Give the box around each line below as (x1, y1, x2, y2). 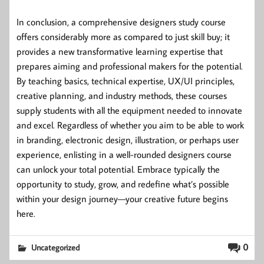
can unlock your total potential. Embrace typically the (16, 163, 220, 175)
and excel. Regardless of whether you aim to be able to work (16, 118, 244, 131)
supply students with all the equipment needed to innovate (16, 104, 242, 116)
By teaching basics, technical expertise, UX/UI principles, (16, 74, 235, 87)
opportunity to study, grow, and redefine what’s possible (16, 177, 229, 190)
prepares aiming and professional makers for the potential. (16, 60, 243, 72)
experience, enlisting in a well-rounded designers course (16, 148, 232, 160)
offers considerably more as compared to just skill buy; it (16, 30, 230, 42)
